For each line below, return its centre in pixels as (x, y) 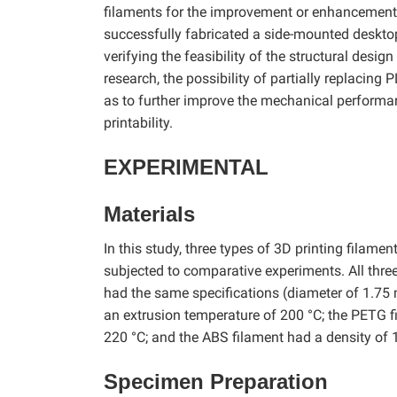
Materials (149, 214)
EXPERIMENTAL (186, 167)
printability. (138, 122)
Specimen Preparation (216, 381)
